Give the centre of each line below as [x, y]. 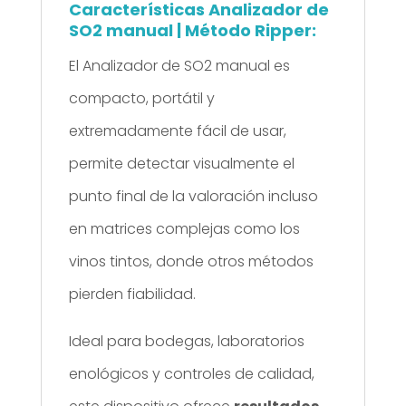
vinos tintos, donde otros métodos [191, 261]
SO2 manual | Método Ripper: [192, 30]
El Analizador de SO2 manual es [179, 65]
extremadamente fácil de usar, [177, 130]
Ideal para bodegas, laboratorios [186, 341]
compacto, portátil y [141, 98]
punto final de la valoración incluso [193, 196]
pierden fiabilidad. [132, 294]
